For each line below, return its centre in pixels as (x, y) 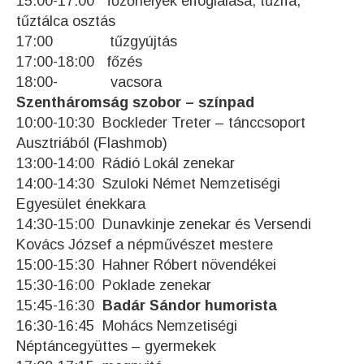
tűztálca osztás (66, 22)
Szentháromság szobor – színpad (135, 103)
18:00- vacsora (89, 82)
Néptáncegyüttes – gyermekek (116, 347)
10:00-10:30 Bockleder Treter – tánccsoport (161, 123)
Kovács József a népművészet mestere (145, 245)
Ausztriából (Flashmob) (92, 143)
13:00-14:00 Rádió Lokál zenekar (126, 164)
